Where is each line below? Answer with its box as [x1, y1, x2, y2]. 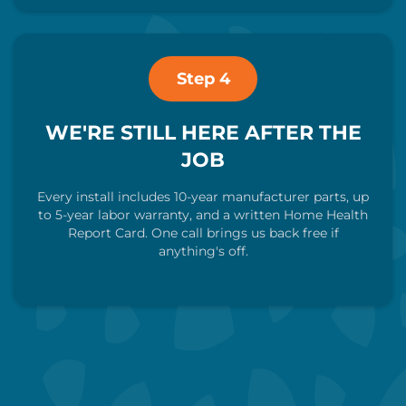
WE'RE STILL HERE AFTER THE [44, 121, 362, 145]
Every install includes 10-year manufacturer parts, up [37, 188, 369, 205]
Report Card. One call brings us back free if [67, 225, 339, 241]
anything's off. [158, 243, 248, 259]
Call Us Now [107, 336, 177, 351]
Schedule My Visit [219, 336, 324, 351]
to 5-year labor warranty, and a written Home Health [38, 207, 368, 223]
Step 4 [176, 69, 230, 89]
